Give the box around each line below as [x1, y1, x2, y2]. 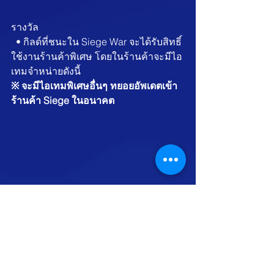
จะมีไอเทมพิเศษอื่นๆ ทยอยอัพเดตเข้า [21, 79, 177, 92]
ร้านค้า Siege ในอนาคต [11, 94, 114, 106]
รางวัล [11, 20, 39, 33]
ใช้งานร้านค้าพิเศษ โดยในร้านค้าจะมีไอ [11, 50, 182, 62]
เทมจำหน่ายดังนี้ [11, 64, 81, 77]
